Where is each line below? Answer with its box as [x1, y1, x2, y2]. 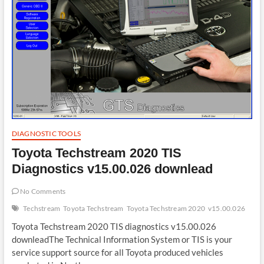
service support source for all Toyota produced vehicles [11, 246, 223, 258]
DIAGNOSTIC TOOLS [11, 128, 81, 138]
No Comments [18, 186, 66, 196]
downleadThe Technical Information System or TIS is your [11, 233, 232, 245]
